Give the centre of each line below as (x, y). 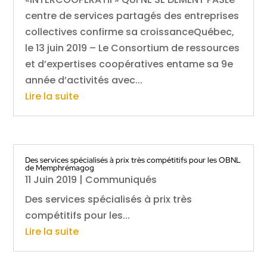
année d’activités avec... (84, 80)
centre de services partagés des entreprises (132, 16)
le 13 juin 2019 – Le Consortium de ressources (133, 48)
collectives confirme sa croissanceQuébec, (130, 32)
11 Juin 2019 (51, 179)
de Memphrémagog (60, 167)
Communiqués (121, 179)
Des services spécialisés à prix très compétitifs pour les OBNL (133, 160)
